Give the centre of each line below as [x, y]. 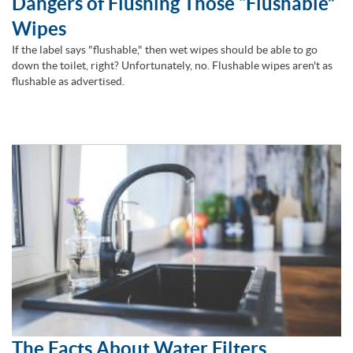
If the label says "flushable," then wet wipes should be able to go [165, 49]
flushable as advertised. [68, 81]
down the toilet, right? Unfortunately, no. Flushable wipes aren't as [172, 65]
